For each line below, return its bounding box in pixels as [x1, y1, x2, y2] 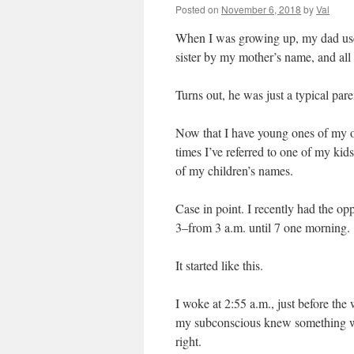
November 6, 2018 [221, 2, 301, 16]
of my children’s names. [175, 162, 293, 179]
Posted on [175, 2, 219, 16]
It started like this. [175, 257, 263, 273]
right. [175, 333, 201, 349]
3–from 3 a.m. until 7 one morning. [175, 219, 350, 235]
